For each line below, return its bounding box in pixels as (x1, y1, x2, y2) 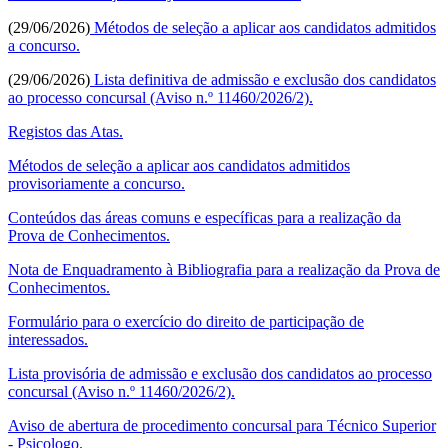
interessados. (8, 330, 88, 348)
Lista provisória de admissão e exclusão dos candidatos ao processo (8, 364, 432, 382)
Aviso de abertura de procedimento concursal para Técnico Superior (8, 416, 436, 434)
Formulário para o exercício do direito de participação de (8, 312, 364, 330)
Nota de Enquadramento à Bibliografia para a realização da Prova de (8, 260, 440, 278)
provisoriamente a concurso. (8, 174, 185, 192)
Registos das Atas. (8, 122, 123, 140)
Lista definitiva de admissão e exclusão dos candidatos (90, 70, 436, 88)
